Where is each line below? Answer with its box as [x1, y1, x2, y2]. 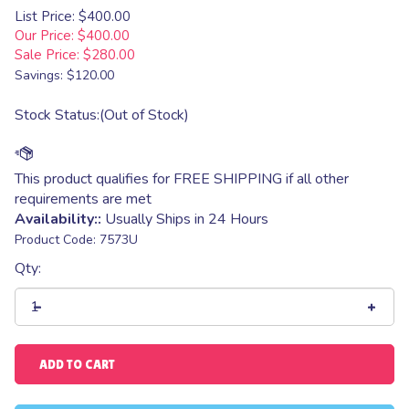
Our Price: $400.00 [15, 26, 130, 45]
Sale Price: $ [15, 46, 91, 64]
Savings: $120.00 [15, 67, 114, 84]
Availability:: [15, 209, 101, 229]
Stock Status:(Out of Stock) [15, 105, 189, 125]
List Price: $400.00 [15, 7, 131, 26]
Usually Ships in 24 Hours [101, 209, 268, 229]
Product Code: [15, 231, 96, 248]
